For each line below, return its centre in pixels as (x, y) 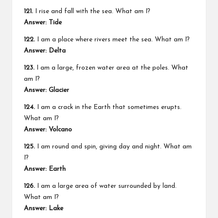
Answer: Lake (44, 208)
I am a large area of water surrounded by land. (106, 186)
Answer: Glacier (46, 90)
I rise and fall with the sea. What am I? (92, 11)
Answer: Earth (45, 169)
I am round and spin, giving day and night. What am (113, 146)
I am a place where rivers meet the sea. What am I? (112, 39)
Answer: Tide (43, 22)
